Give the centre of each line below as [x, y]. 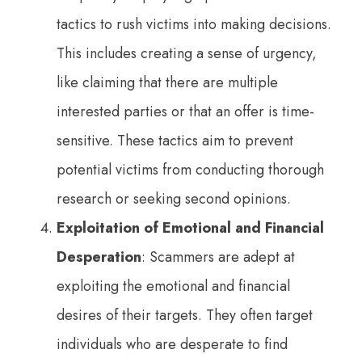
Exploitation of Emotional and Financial [190, 227]
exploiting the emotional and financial [173, 286]
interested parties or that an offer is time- [185, 111]
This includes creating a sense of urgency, [187, 53]
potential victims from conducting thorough [190, 169]
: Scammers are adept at [218, 257]
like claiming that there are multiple [167, 82]
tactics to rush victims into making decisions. [194, 24]
